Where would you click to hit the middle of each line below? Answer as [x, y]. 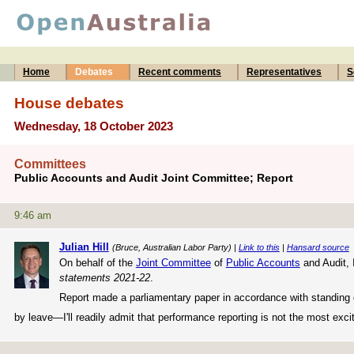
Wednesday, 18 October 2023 [94, 126]
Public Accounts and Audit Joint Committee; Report [154, 178]
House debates [69, 103]
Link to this [259, 247]
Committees [50, 164]
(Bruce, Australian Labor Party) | [175, 247]
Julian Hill [84, 247]
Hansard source [318, 247]
